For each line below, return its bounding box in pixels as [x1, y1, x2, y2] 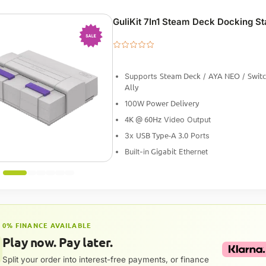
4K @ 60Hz [124, 114, 161, 124]
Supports [124, 72, 160, 81]
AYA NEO [208, 71, 240, 81]
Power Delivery [144, 98, 199, 108]
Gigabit [148, 146, 176, 156]
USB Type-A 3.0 [135, 130, 188, 140]
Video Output [161, 115, 211, 124]
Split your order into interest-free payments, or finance [2, 255, 209, 264]
